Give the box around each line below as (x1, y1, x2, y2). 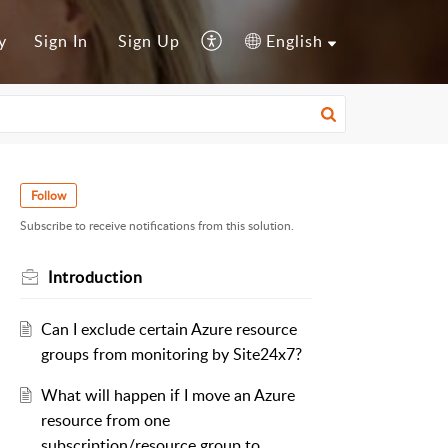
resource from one (40, 409, 170, 432)
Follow (31, 187, 66, 204)
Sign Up (118, 30, 181, 53)
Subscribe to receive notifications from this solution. (20, 217, 294, 235)
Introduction (48, 266, 142, 289)
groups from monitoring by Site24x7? (40, 343, 302, 366)
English (266, 30, 324, 53)
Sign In (34, 30, 89, 53)
